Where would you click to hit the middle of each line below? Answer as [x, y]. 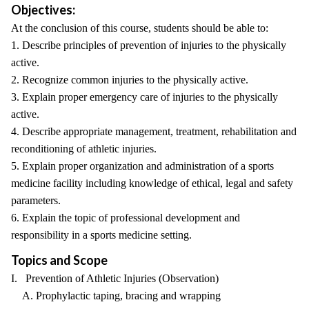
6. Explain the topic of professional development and [126, 218]
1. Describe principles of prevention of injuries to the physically [149, 45]
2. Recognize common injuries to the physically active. [130, 80]
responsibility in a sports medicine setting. [101, 235]
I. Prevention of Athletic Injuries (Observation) [115, 278]
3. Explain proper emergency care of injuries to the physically [144, 97]
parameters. [36, 200]
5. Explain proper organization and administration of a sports [142, 166]
